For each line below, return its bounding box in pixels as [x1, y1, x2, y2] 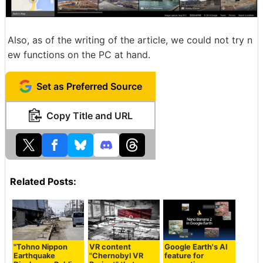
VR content [89, 242, 131, 252]
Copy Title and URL [46, 109, 133, 122]
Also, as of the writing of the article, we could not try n [8, 33, 252, 46]
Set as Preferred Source [36, 80, 142, 92]
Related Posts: [10, 175, 76, 187]
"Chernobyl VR [89, 251, 143, 261]
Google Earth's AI [164, 242, 228, 252]
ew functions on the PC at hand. [8, 48, 150, 60]
